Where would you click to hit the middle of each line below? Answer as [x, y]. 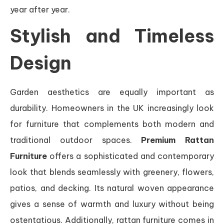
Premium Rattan [177, 140]
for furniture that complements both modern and [112, 124]
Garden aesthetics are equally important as [112, 92]
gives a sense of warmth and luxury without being [112, 204]
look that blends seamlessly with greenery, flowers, [112, 172]
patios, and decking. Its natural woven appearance [112, 188]
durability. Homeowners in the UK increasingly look [112, 108]
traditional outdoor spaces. [76, 140]
